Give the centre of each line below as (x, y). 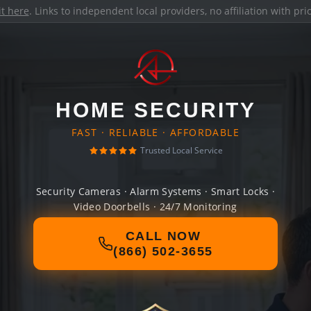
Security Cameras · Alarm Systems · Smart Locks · (155, 191)
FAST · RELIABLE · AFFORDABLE (155, 132)
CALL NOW (163, 236)
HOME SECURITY (155, 110)
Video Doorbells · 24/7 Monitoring (155, 207)
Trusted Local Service (181, 150)
